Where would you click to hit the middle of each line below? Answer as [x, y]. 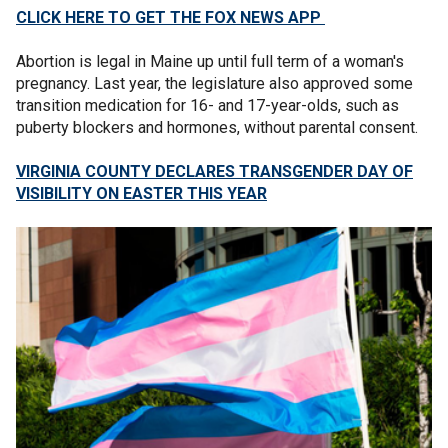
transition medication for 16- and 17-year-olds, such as [207, 105]
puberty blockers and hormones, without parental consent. [219, 127]
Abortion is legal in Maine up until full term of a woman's [210, 61]
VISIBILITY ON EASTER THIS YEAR [141, 193]
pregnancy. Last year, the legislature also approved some [214, 83]
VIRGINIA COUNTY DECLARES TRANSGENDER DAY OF [214, 171]
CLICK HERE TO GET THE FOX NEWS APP [170, 17]
